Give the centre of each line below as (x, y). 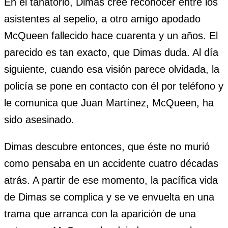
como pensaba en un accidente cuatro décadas (111, 164)
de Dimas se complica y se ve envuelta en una (109, 197)
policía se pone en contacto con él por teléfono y (114, 86)
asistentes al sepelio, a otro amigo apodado (102, 19)
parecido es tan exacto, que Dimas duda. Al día (111, 53)
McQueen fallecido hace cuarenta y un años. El (111, 36)
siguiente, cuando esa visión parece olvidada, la (112, 69)
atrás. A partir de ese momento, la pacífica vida (111, 180)
